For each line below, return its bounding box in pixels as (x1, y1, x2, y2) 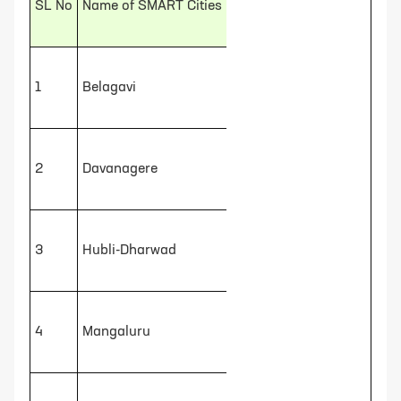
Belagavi (82, 80, 136, 95)
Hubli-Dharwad (82, 243, 176, 258)
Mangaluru (82, 324, 150, 339)
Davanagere (82, 161, 158, 176)
